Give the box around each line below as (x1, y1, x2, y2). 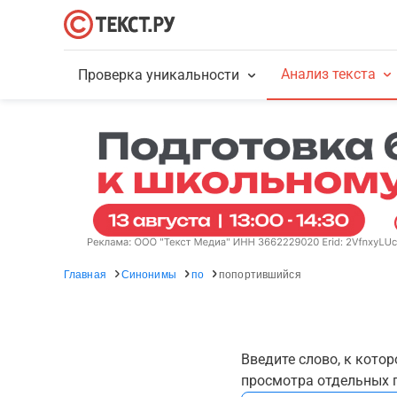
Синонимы (121, 266, 176, 281)
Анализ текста (280, 66, 376, 82)
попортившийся (219, 266, 301, 281)
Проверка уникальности (78, 66, 240, 83)
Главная (64, 266, 106, 281)
